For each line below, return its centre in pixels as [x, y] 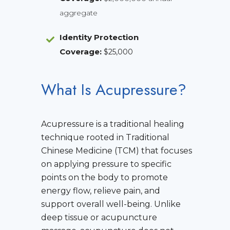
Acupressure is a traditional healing [113, 124]
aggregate [79, 13]
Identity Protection [99, 37]
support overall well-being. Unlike [111, 204]
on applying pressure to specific [106, 164]
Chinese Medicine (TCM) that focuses [117, 151]
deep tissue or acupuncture [99, 218]
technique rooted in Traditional [105, 138]
